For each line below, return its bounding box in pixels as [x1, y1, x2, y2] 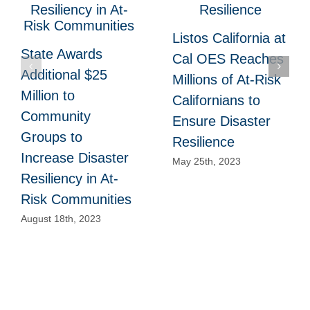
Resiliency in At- [20, 170, 118, 186]
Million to [20, 87, 75, 103]
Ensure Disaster [172, 113, 271, 129]
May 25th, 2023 [172, 155, 241, 167]
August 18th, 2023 [20, 212, 101, 224]
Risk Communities [20, 191, 131, 207]
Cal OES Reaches [172, 51, 284, 66]
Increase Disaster [20, 149, 129, 165]
